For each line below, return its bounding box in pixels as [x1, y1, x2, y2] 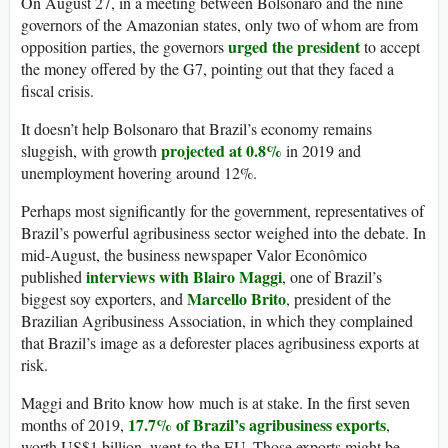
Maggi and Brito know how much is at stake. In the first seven [21, 391, 410, 413]
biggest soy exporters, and [21, 287, 187, 309]
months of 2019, [21, 413, 128, 435]
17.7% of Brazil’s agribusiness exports [128, 412, 386, 436]
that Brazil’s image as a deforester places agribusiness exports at [21, 331, 419, 353]
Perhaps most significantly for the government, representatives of [21, 199, 424, 221]
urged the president [228, 34, 360, 58]
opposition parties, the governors [21, 35, 228, 57]
